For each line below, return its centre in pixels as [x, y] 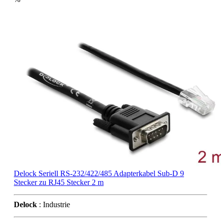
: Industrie [54, 204]
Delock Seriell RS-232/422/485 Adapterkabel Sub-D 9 [99, 173]
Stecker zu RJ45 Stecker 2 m [59, 182]
